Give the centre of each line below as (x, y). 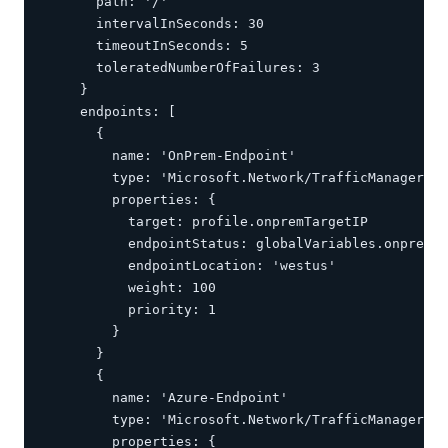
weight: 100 (132, 287)
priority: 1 (132, 309)
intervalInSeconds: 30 (156, 23)
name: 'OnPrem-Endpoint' (172, 155)
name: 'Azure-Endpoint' (168, 397)
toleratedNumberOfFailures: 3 (184, 67)
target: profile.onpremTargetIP (208, 221)
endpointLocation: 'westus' (192, 265)
